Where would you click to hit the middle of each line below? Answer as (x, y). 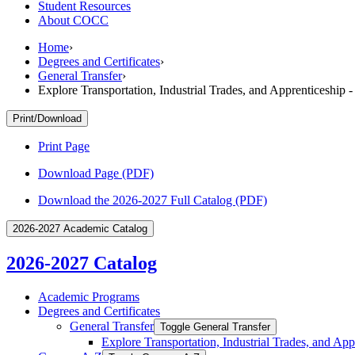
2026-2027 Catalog (82, 263)
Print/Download (47, 118)
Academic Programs (89, 296)
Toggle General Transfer (215, 326)
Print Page (64, 146)
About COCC (73, 20)
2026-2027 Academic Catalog (80, 228)
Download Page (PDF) (96, 173)
